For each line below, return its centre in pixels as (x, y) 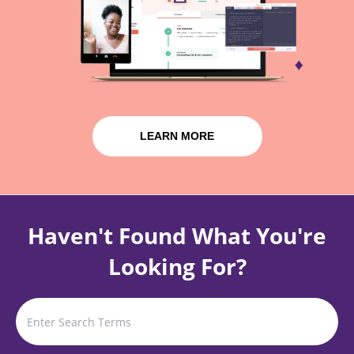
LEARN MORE (177, 136)
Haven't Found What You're (177, 236)
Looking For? (177, 267)
